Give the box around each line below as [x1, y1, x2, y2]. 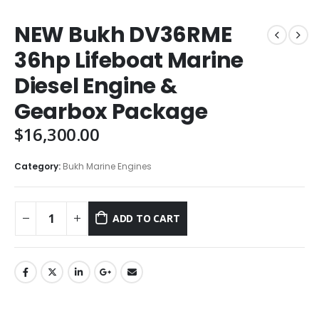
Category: [14, 159, 63, 172]
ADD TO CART [112, 211, 180, 225]
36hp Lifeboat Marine [14, 45, 244, 75]
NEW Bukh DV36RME [14, 19, 232, 50]
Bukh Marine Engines [63, 159, 152, 172]
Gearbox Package [14, 96, 208, 127]
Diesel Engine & [14, 70, 177, 101]
